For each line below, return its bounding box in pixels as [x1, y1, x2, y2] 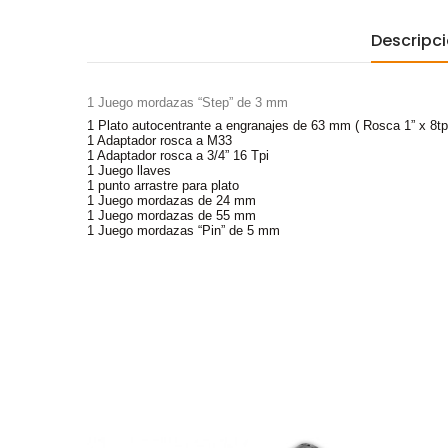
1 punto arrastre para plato [87, 177, 239, 193]
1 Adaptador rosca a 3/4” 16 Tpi [87, 147, 269, 163]
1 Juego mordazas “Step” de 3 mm [87, 95, 288, 111]
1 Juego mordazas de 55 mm [87, 207, 256, 223]
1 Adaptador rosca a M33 [87, 132, 232, 148]
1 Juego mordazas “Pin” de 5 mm [87, 222, 280, 238]
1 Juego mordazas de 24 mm [87, 192, 256, 208]
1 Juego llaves [87, 162, 171, 178]
